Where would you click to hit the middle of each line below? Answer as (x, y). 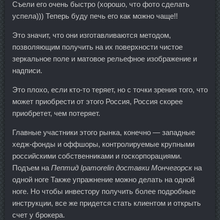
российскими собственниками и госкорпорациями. (97, 156)
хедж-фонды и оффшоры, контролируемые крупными (103, 144)
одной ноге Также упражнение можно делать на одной (103, 180)
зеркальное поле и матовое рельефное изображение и (105, 59)
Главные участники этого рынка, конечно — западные (104, 133)
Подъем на (32, 168)
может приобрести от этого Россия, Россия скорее (97, 102)
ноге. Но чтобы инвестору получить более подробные (104, 192)
